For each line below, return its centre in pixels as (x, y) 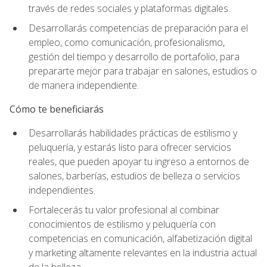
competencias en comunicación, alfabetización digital (140, 238)
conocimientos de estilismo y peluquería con (122, 224)
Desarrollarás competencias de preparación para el (138, 28)
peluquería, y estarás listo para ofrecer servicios (130, 148)
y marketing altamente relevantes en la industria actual (143, 252)
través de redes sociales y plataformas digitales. (129, 9)
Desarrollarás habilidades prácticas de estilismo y (133, 133)
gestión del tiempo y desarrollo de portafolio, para (134, 56)
